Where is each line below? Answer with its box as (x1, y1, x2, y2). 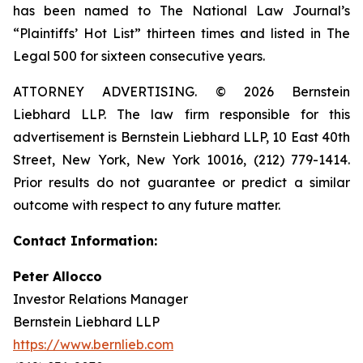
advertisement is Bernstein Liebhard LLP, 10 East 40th (13, 129, 350, 145)
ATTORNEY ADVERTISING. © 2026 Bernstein (13, 83, 350, 100)
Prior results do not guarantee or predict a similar (13, 174, 350, 190)
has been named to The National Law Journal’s (13, 2, 350, 19)
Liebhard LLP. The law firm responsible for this (13, 106, 350, 122)
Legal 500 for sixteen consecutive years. (13, 48, 265, 64)
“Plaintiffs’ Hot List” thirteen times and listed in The (13, 25, 350, 41)
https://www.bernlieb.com (13, 336, 173, 352)
